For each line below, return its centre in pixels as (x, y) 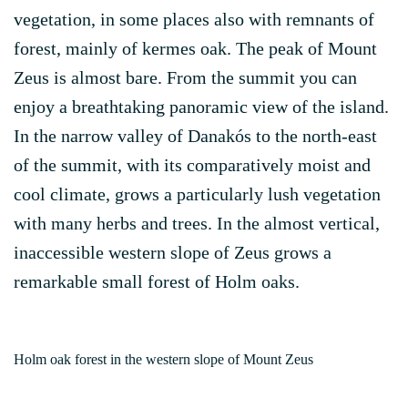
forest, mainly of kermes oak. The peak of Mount (195, 48)
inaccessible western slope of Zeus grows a (173, 252)
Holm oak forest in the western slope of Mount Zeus (163, 359)
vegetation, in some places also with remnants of (194, 19)
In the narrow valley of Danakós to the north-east (195, 136)
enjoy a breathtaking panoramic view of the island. (201, 107)
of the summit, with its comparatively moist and (192, 165)
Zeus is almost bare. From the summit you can (185, 77)
